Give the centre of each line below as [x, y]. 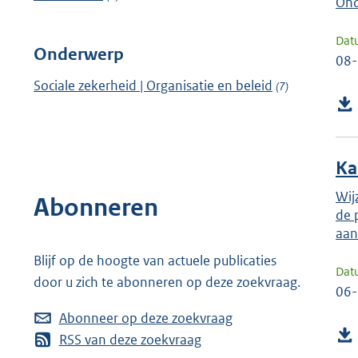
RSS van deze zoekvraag [130, 340]
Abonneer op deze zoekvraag [145, 318]
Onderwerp [79, 54]
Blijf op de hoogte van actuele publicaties [155, 261]
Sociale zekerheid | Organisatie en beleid [153, 85]
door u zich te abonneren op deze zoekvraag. [167, 282]
